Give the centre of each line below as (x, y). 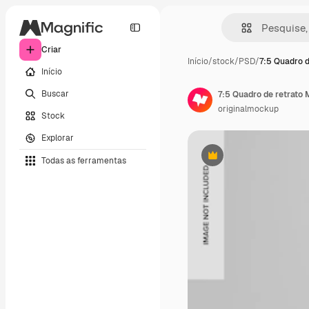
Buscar (55, 93)
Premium (229, 160)
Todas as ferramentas (84, 160)
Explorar (58, 138)
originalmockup (248, 109)
